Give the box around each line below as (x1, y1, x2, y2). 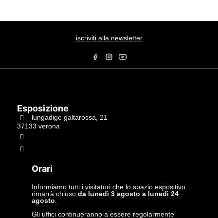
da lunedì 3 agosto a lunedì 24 (78, 190, 179, 198)
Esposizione (17, 103, 69, 113)
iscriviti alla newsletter (75, 34, 143, 42)
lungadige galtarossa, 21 (32, 113, 108, 121)
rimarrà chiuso (32, 190, 78, 198)
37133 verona (17, 122, 60, 130)
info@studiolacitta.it (32, 144, 91, 152)
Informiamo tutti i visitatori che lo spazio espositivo (32, 183, 185, 191)
